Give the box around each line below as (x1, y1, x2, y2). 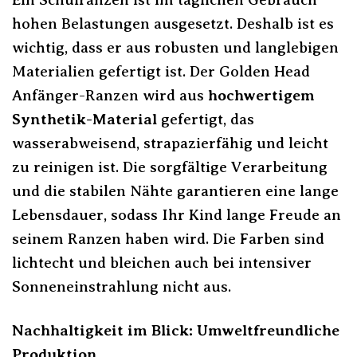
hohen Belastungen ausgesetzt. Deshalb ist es (12, 14, 334, 32)
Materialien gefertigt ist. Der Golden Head (12, 62, 310, 80)
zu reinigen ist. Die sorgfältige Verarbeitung (12, 158, 328, 175)
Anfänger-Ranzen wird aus (12, 86, 208, 104)
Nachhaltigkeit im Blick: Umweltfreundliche (12, 321, 339, 339)
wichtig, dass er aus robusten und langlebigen (12, 38, 339, 56)
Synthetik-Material (12, 110, 157, 127)
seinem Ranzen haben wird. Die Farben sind (12, 229, 324, 247)
